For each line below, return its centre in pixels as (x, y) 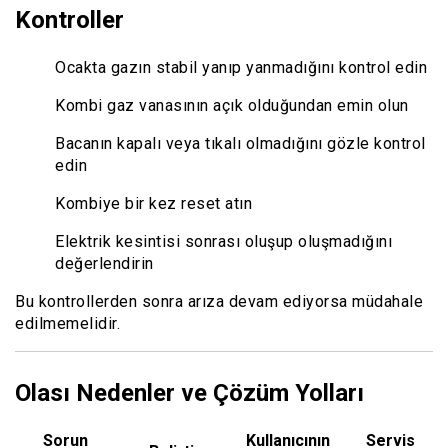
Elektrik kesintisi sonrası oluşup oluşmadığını (223, 241)
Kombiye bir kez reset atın (153, 203)
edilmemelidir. (67, 323)
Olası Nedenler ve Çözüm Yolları (189, 392)
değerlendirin (104, 263)
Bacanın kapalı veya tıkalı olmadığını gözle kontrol (240, 143)
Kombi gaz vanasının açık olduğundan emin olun (232, 105)
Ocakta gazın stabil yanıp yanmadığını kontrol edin (241, 67)
